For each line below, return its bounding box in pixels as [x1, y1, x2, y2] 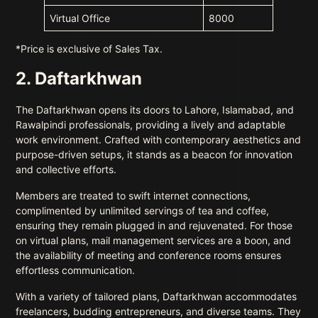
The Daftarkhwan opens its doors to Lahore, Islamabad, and [16, 104, 295, 116]
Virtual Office [50, 12, 111, 24]
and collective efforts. [16, 163, 117, 175]
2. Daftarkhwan [16, 68, 143, 89]
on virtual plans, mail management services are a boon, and [16, 234, 292, 246]
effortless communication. [16, 264, 136, 276]
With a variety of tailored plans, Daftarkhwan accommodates [16, 290, 297, 302]
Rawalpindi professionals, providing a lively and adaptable [16, 119, 286, 131]
